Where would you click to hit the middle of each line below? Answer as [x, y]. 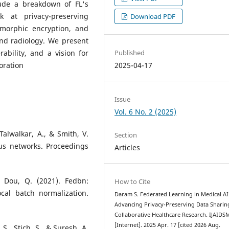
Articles [128, 147]
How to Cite [133, 181]
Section [126, 135]
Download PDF [152, 16]
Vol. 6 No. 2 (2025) [146, 111]
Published [130, 52]
